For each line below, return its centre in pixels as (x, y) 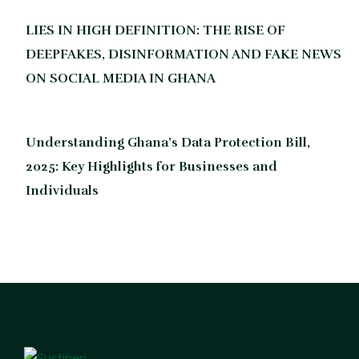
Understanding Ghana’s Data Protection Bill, (168, 142)
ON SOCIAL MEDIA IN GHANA (121, 78)
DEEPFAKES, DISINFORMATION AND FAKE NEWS (184, 54)
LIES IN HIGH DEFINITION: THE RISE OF (155, 30)
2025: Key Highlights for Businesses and (151, 166)
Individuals (62, 190)
